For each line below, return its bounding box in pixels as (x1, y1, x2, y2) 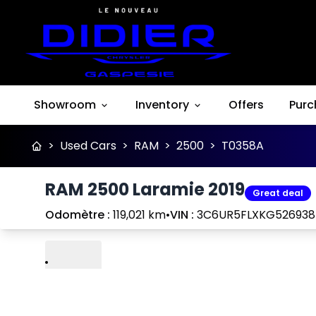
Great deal (253, 187, 303, 200)
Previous (157, 214, 204, 231)
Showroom (34, 97, 96, 114)
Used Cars (60, 138, 116, 154)
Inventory (135, 97, 189, 114)
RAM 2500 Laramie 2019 (45, 178, 245, 202)
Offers (229, 97, 264, 114)
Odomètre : (45, 207, 110, 224)
